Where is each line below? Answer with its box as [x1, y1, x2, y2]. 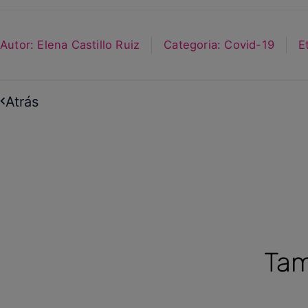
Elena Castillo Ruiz [34, 38, 140, 52]
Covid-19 [224, 38, 275, 52]
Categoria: [164, 38, 221, 52]
